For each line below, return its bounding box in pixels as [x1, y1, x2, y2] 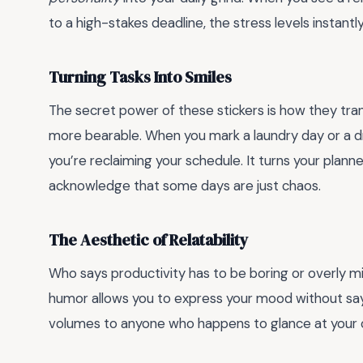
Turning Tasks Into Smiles [49, 66, 232, 88]
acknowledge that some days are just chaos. [49, 177, 321, 195]
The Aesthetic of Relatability [49, 228, 249, 251]
